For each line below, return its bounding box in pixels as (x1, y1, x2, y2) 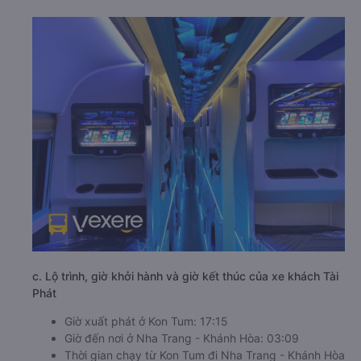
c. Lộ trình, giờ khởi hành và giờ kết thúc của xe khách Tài (32, 268, 338, 283)
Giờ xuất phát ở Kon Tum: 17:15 (64, 313, 228, 328)
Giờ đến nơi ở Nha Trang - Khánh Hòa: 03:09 (64, 330, 299, 345)
